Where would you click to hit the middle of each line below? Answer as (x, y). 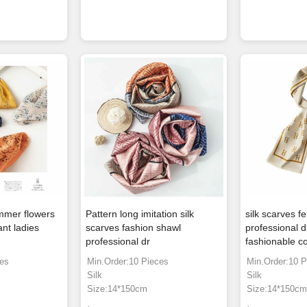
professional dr (118, 242)
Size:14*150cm (118, 289)
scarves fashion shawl (134, 228)
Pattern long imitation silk (140, 214)
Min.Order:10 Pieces (128, 262)
